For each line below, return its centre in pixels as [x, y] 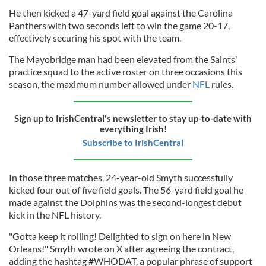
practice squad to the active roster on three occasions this [126, 72]
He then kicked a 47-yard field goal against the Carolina [121, 13]
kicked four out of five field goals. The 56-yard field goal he [126, 190]
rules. [221, 84]
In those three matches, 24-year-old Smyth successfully [121, 177]
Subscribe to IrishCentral [133, 142]
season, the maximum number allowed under [101, 84]
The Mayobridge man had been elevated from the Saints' [123, 59]
